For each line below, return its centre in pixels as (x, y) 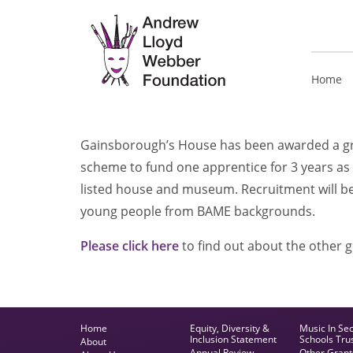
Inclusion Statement (233, 339)
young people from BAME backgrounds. (198, 211)
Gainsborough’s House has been (177, 145)
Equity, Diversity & (229, 328)
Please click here (130, 246)
